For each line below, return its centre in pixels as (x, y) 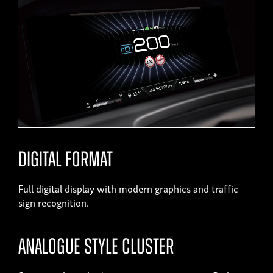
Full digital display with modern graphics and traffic (128, 188)
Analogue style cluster (96, 249)
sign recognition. (54, 202)
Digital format (66, 161)
